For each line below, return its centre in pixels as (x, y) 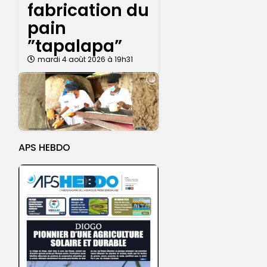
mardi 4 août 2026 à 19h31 (85, 59)
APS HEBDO (44, 147)
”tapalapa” (75, 46)
